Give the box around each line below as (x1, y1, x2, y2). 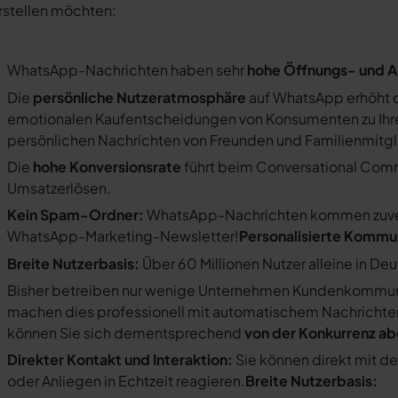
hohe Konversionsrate (33, 156, 181, 176)
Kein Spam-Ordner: (7, 205, 147, 225)
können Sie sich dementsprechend (7, 323, 244, 343)
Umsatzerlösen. (7, 178, 111, 197)
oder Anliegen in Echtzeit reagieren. (7, 371, 245, 391)
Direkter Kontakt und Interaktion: (7, 350, 233, 370)
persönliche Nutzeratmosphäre (33, 87, 246, 107)
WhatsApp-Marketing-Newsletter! (7, 227, 239, 246)
